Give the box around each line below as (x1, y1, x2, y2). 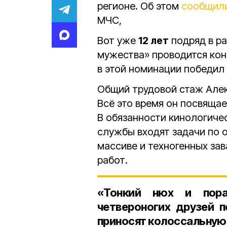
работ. (97, 154, 128, 166)
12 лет (138, 34, 169, 47)
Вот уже (97, 34, 138, 47)
